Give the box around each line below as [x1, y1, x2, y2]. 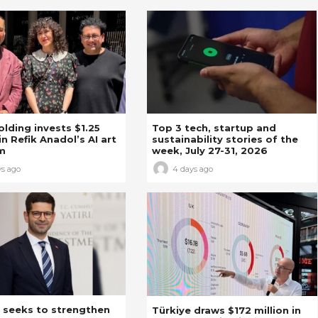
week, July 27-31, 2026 [151, 145, 268, 156]
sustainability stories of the [151, 133, 298, 145]
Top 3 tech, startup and [151, 122, 276, 133]
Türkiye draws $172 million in [151, 304, 301, 316]
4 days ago [172, 163, 213, 174]
